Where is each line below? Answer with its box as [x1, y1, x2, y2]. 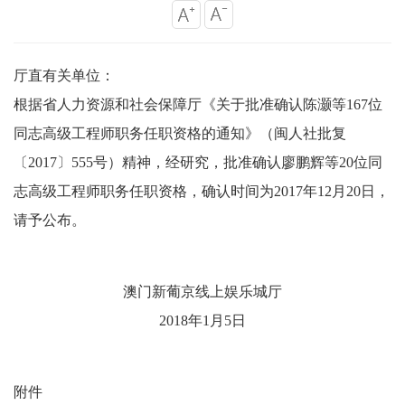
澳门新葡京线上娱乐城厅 [123, 283, 282, 299]
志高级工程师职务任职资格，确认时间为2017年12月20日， [14, 183, 390, 199]
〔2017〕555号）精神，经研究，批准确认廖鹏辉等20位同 [14, 154, 382, 170]
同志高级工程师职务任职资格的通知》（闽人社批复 [14, 125, 346, 141]
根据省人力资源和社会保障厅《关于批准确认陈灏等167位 [14, 96, 382, 112]
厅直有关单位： [14, 67, 115, 83]
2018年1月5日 [159, 312, 246, 328]
